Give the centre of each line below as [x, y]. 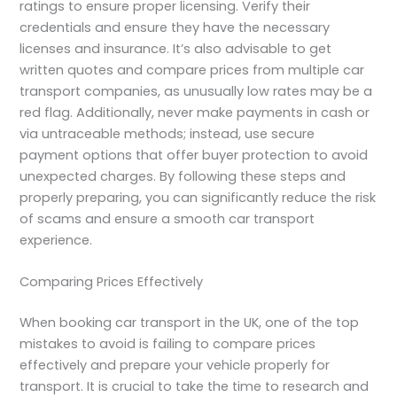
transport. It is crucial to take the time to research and [195, 386]
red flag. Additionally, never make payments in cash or [195, 112]
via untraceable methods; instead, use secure [167, 133]
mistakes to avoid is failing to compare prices [168, 343]
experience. [56, 240]
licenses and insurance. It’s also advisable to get [176, 48]
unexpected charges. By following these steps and [183, 176]
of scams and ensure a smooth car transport [167, 218]
